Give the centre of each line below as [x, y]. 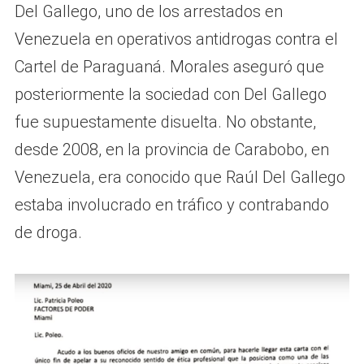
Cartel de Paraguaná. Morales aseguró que [169, 67]
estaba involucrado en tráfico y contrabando [171, 205]
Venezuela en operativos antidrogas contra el [176, 39]
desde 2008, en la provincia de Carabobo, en [171, 149]
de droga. [48, 232]
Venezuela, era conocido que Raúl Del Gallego [180, 177]
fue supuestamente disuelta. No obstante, [165, 122]
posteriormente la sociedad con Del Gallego [170, 94]
